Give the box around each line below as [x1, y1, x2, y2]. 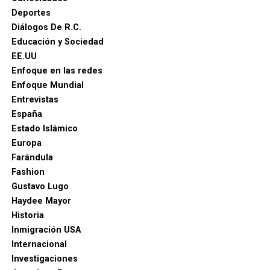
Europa [11, 138, 42, 148]
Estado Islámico [11, 124, 78, 134]
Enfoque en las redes [11, 66, 102, 76]
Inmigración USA [11, 225, 81, 235]
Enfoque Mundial [11, 80, 84, 90]
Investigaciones [11, 254, 78, 264]
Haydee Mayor [11, 196, 71, 206]
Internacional [11, 239, 67, 250]
